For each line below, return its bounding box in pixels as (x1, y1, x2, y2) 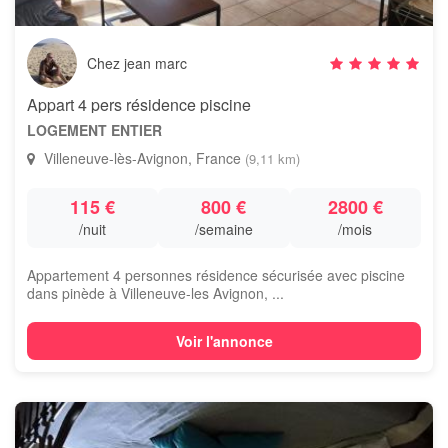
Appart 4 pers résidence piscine (27, 93, 251, 116)
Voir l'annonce (175, 331, 273, 351)
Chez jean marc (87, 53, 187, 73)
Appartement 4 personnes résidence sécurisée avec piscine (27, 265, 405, 285)
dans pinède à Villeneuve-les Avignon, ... (27, 283, 284, 303)
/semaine (194, 219, 253, 239)
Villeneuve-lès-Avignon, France (40, 148, 245, 168)
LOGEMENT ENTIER (27, 120, 162, 140)
